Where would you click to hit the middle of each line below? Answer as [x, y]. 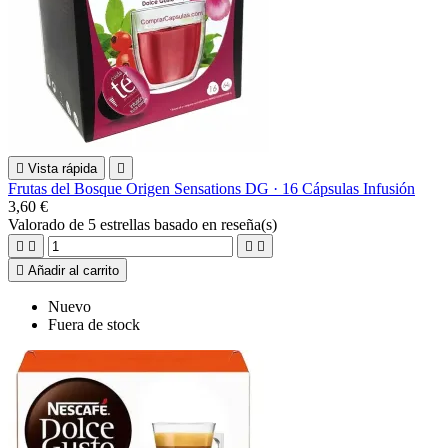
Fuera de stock [94, 325]
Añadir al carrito [73, 271]
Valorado [38, 225]
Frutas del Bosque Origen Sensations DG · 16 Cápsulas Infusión [211, 189]
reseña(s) [249, 225]
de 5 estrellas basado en [145, 225]
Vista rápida [62, 169]
